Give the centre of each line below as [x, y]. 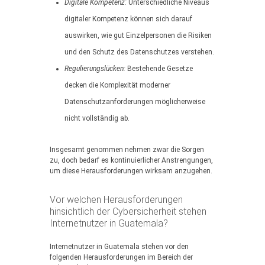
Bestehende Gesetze [159, 69]
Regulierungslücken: [95, 69]
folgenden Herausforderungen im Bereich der [121, 257]
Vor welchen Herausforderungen [116, 200]
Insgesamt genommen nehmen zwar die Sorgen [127, 150]
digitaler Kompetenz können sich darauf [128, 19]
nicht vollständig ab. [97, 118]
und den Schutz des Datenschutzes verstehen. [139, 52]
